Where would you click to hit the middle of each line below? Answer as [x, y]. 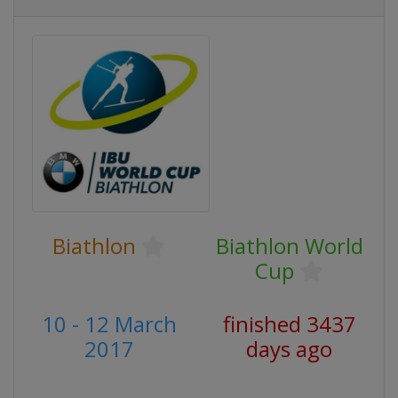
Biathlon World [289, 246]
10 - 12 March [109, 324]
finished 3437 [289, 324]
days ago [289, 349]
